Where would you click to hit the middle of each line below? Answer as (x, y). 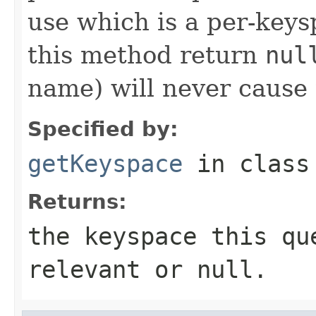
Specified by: (103, 129)
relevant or (112, 269)
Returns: (77, 201)
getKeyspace (105, 163)
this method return (146, 55)
